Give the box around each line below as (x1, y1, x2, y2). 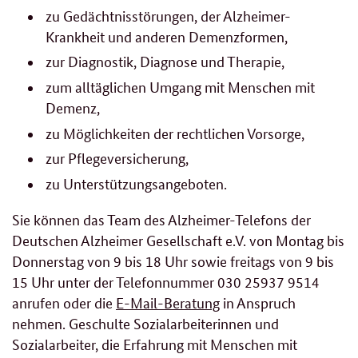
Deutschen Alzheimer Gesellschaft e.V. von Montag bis (12, 229, 344, 249)
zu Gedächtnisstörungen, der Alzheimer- (46, 5, 291, 25)
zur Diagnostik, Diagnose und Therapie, (46, 51, 284, 71)
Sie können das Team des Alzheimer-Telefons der (12, 209, 311, 229)
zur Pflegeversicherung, (46, 148, 189, 168)
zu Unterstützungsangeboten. (46, 173, 227, 193)
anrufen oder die (12, 292, 116, 312)
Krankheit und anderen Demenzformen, (46, 26, 288, 46)
